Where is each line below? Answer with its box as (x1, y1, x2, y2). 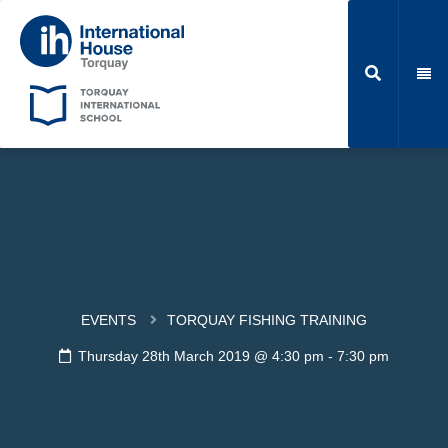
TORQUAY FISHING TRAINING (166, 311, 367, 328)
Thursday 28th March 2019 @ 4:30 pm (77, 347, 324, 364)
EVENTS (80, 311, 136, 328)
